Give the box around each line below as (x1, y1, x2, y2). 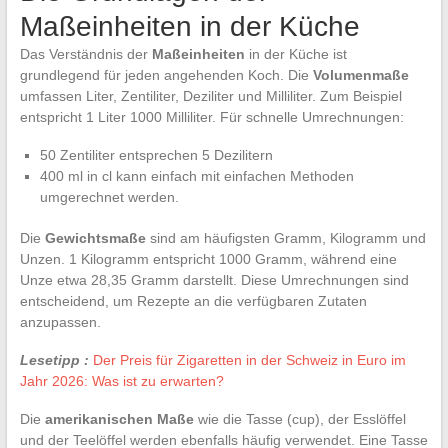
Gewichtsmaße (44, 229, 146, 246)
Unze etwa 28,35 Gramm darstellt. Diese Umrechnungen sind (19, 271, 409, 288)
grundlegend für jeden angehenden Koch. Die (19, 66, 313, 83)
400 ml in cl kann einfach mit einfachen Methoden (39, 167, 354, 184)
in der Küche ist (244, 45, 347, 62)
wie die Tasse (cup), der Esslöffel (193, 410, 406, 427)
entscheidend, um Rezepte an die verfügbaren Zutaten (19, 292, 367, 309)
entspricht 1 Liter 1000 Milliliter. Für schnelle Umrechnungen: (19, 108, 404, 125)
